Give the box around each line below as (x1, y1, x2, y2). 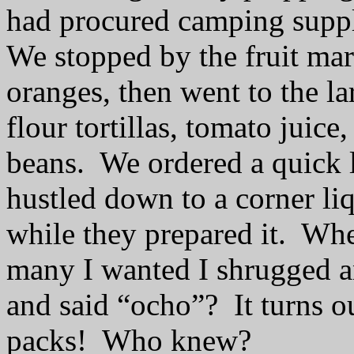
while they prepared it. (6, 217, 286, 250)
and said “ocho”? (6, 288, 218, 322)
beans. (6, 145, 85, 179)
